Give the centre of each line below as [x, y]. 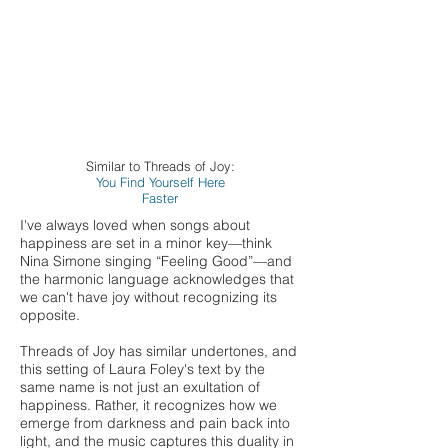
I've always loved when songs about [135, 225]
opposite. [50, 315]
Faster [160, 198]
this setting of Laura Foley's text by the [142, 369]
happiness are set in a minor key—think [146, 243]
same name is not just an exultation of [140, 387]
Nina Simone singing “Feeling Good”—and [156, 261]
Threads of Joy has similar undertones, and [158, 351]
